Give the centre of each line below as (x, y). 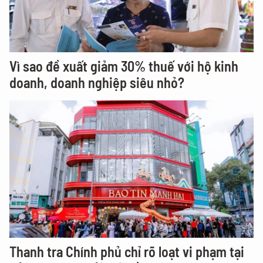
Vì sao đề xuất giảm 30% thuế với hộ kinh (124, 66)
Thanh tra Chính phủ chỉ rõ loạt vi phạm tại (127, 252)
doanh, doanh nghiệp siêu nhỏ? (97, 83)
